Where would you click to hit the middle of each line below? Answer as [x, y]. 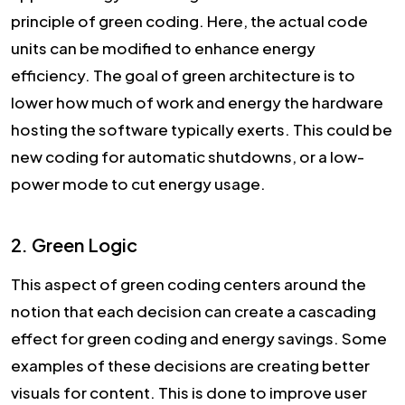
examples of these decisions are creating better [190, 365]
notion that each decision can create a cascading [193, 311]
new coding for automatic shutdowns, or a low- [188, 156]
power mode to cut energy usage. [138, 183]
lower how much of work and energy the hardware [197, 102]
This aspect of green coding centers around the [188, 283]
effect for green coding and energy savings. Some [199, 338]
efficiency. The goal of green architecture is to [183, 75]
